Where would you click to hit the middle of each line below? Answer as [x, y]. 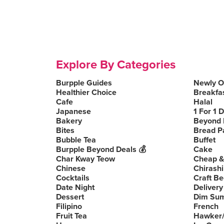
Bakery [69, 121]
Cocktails [73, 178]
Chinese [71, 168]
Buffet [204, 140]
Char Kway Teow [85, 159]
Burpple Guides [84, 83]
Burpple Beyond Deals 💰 [101, 149]
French [206, 206]
